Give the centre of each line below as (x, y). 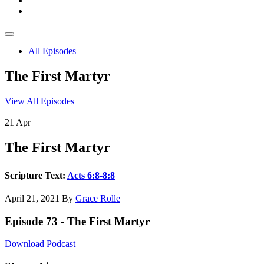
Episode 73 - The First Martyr (77, 221)
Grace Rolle (98, 198)
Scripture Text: (36, 175)
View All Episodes (39, 101)
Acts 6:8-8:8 (91, 175)
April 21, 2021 (33, 198)
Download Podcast (40, 244)
